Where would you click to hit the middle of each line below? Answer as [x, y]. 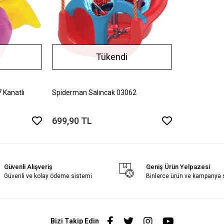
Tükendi [112, 57]
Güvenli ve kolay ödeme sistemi [48, 176]
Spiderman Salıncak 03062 [94, 92]
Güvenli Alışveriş [28, 166]
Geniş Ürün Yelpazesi [178, 166]
